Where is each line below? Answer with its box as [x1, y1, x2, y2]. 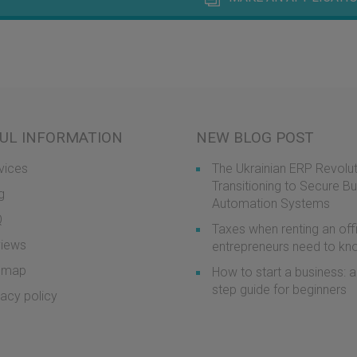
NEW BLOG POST [196, 128, 314, 147]
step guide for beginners [212, 282, 347, 297]
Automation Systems [212, 196, 330, 211]
